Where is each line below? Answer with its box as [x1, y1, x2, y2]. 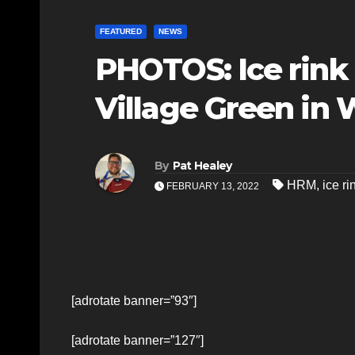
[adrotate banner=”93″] [71, 293, 197, 307]
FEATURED [100, 26, 142, 36]
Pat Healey [172, 158, 232, 174]
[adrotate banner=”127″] [71, 333, 204, 347]
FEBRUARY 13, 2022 [164, 181, 261, 193]
